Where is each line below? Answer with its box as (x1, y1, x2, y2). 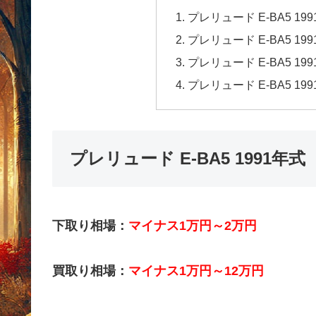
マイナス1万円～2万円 (128, 218, 257, 233)
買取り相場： (52, 264, 128, 279)
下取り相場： (52, 218, 128, 233)
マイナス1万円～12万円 (128, 264, 264, 279)
